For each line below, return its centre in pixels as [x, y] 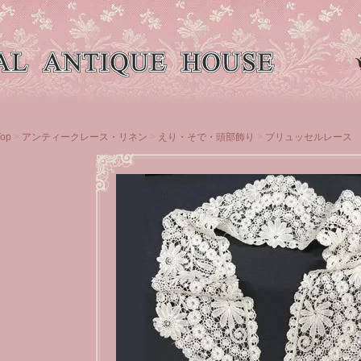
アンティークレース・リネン [85, 137]
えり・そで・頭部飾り [206, 137]
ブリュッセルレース [309, 137]
